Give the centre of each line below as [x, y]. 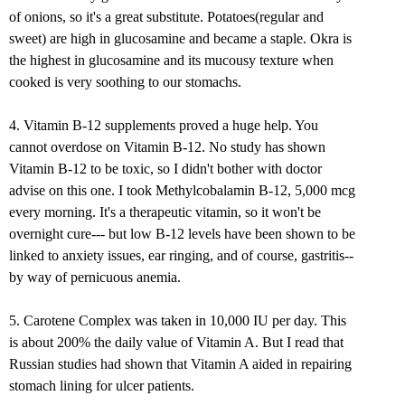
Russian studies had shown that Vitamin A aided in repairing [180, 364]
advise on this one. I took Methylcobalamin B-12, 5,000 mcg [182, 191]
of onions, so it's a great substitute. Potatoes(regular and [166, 17]
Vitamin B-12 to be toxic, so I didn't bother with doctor [165, 169]
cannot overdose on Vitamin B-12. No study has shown [167, 147]
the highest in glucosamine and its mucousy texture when [171, 61]
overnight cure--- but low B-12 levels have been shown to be [182, 234]
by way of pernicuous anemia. [95, 278]
